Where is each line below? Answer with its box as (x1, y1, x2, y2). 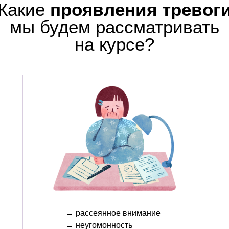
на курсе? (75, 34, 154, 55)
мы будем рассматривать (10, 17, 219, 37)
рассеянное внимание (76, 209, 161, 218)
